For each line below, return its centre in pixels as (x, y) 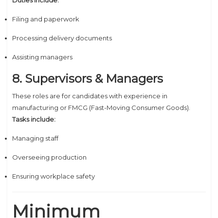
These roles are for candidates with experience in (90, 96)
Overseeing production (49, 157)
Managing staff (35, 138)
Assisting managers (42, 57)
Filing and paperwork (46, 19)
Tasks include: (34, 119)
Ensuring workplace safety (54, 176)
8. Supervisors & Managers (88, 79)
